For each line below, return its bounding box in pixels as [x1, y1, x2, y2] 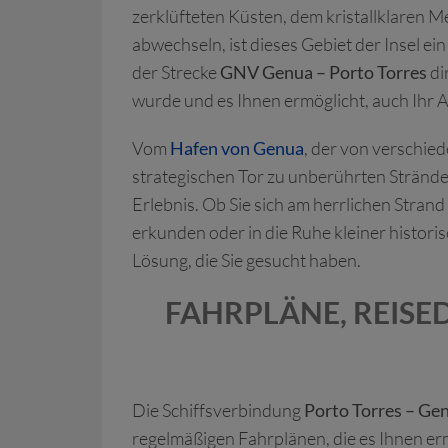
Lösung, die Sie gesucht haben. [132, 249, 361, 271]
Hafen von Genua [170, 137, 304, 159]
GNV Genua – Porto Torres [220, 61, 427, 83]
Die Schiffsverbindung [132, 399, 304, 421]
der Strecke [132, 61, 220, 83]
